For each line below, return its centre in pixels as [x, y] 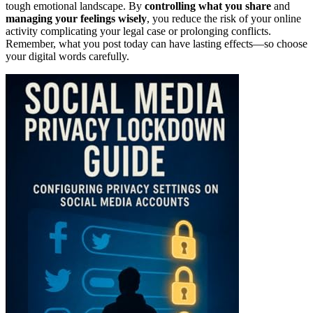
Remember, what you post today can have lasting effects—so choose [156, 44]
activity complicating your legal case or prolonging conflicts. [138, 31]
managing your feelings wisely [76, 19]
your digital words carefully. [67, 57]
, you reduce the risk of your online [224, 19]
